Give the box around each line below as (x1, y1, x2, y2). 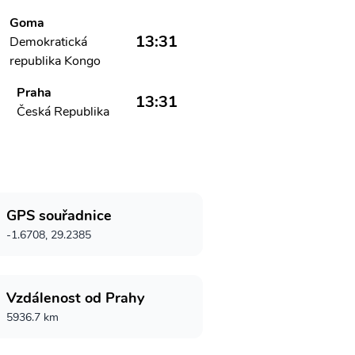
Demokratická (10, 33, 88, 51)
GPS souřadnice (6, 206, 112, 225)
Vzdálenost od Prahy (6, 288, 144, 307)
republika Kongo (10, 52, 101, 70)
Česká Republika (17, 103, 110, 120)
